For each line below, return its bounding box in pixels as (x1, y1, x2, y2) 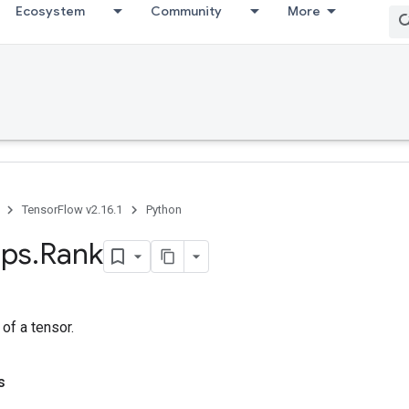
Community (151, 3, 222, 19)
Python (146, 203, 182, 216)
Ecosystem (16, 3, 85, 19)
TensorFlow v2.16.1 (22, 203, 122, 216)
